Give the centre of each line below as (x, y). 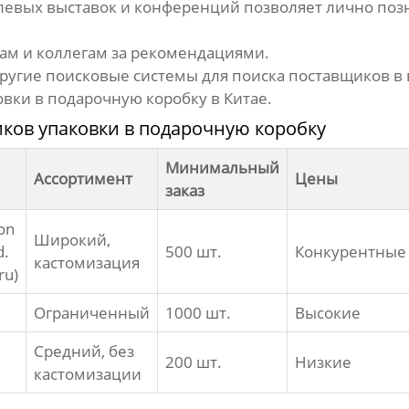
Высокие (327, 313)
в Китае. (239, 99)
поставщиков (339, 76)
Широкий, (72, 240)
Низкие (323, 362)
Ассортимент (83, 179)
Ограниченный (91, 313)
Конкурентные (350, 252)
